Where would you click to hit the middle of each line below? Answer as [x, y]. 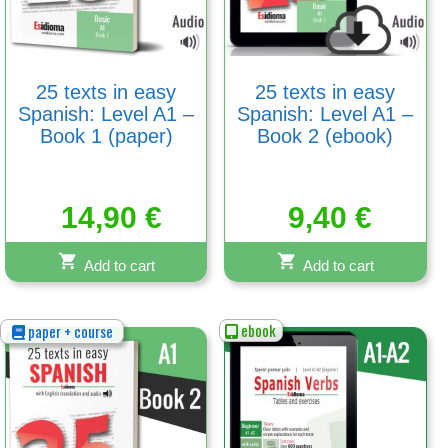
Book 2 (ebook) [325, 136]
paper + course [68, 331]
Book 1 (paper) [106, 136]
